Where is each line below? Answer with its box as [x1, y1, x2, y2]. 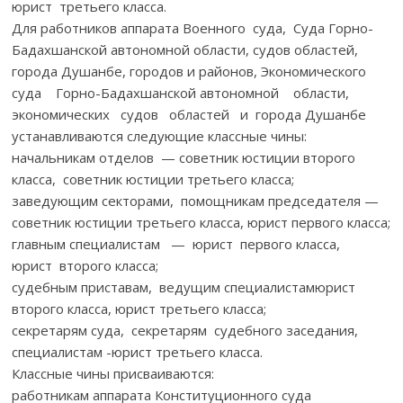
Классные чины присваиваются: [12, 363, 215, 382]
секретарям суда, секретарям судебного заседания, [12, 320, 363, 339]
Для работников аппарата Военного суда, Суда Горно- [12, 18, 374, 37]
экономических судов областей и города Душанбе [12, 104, 371, 123]
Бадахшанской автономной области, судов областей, [12, 40, 359, 58]
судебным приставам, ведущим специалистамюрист [12, 277, 356, 296]
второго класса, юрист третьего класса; [12, 299, 267, 318]
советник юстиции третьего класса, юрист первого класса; [12, 212, 391, 231]
